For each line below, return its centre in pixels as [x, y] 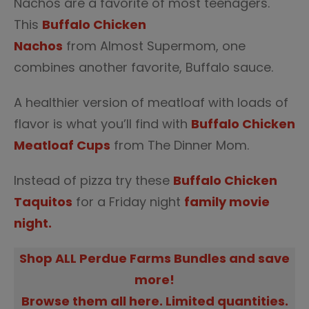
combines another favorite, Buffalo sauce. [143, 67]
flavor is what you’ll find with [102, 124]
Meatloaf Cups [62, 145]
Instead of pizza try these [93, 180]
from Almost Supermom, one [154, 46]
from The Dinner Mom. [180, 145]
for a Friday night [128, 202]
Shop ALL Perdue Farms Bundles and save [154, 258]
